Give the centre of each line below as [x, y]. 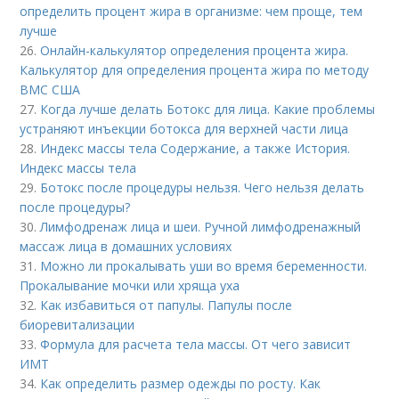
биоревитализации [77, 325]
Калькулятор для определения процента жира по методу [195, 70]
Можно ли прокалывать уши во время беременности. [204, 266]
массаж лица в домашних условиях [126, 247]
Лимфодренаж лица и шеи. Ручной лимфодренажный [201, 227]
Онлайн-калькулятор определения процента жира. [195, 51]
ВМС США [50, 90]
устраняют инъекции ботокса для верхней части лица [184, 129]
